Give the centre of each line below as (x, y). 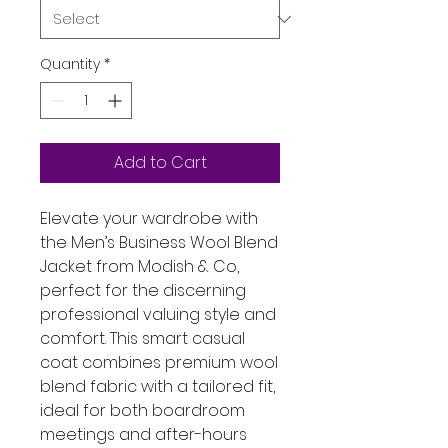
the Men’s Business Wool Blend (159, 242)
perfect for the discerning (143, 290)
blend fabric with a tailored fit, (157, 386)
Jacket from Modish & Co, (139, 266)
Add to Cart (160, 162)
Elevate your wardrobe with (149, 218)
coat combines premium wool (159, 362)
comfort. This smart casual (142, 338)
